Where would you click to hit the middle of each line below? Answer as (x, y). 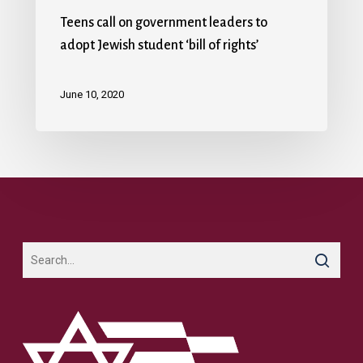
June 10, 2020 (92, 95)
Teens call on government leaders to (164, 22)
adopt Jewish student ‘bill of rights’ (159, 45)
